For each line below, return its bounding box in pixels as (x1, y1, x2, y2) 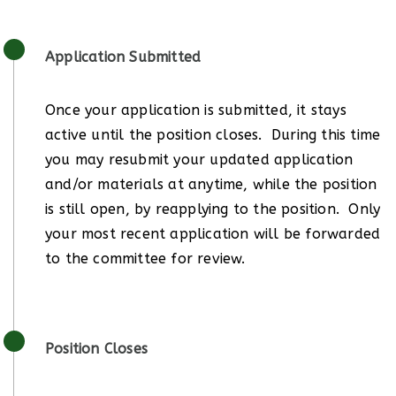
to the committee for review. (45, 249, 246, 267)
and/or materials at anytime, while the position (45, 175, 377, 193)
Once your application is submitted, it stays (45, 101, 346, 118)
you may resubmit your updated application (45, 150, 354, 168)
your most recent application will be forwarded (45, 225, 381, 242)
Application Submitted (45, 48, 206, 65)
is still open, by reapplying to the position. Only (45, 200, 381, 217)
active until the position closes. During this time (45, 126, 381, 143)
